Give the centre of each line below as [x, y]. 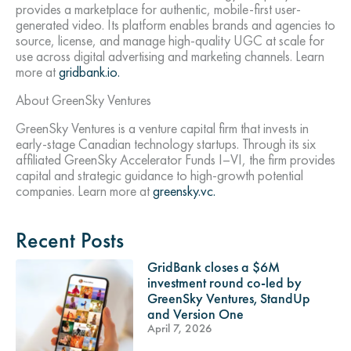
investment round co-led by [224, 283]
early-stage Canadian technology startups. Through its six [166, 144]
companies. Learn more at [84, 191]
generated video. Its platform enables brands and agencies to [175, 25]
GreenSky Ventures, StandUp [229, 299]
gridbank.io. [89, 72]
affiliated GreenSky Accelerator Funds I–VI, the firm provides [175, 160]
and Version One [195, 314]
